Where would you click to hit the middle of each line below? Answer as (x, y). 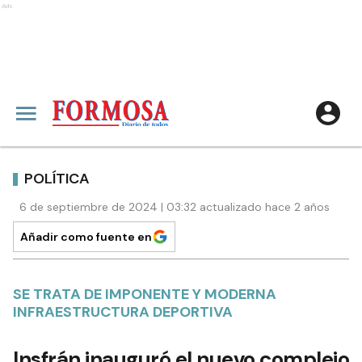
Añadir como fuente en (86, 237)
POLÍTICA (57, 178)
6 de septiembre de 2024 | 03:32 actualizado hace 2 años (175, 207)
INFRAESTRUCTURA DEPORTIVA (123, 312)
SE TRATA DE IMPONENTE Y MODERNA (145, 294)
